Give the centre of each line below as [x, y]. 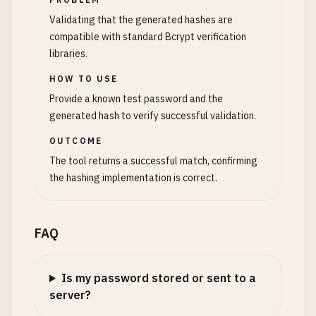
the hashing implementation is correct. [133, 178]
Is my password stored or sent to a [158, 278]
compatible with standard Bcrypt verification [148, 37]
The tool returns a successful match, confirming [153, 161]
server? [70, 295]
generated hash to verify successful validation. [153, 116]
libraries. [68, 54]
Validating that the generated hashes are [141, 20]
